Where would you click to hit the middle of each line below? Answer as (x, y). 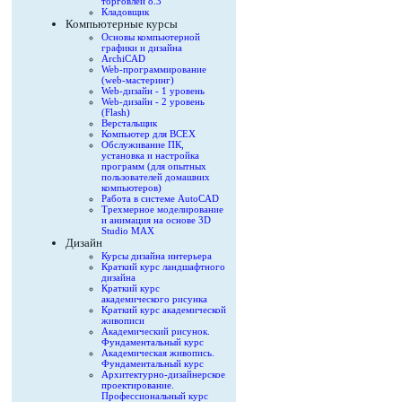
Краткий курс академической (164, 310)
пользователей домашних (156, 177)
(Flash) (116, 112)
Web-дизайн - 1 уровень (153, 91)
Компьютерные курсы (122, 24)
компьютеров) (131, 188)
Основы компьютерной (151, 37)
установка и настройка (150, 155)
